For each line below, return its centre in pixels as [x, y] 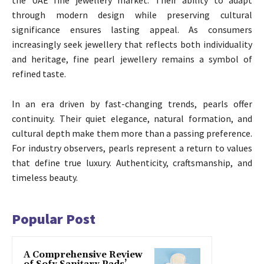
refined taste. [39, 73]
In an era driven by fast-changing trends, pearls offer [132, 103]
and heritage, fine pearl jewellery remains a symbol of [132, 59]
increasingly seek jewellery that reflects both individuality [132, 44]
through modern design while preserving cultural [132, 14]
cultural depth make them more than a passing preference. [132, 133]
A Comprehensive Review [83, 255]
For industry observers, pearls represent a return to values [132, 148]
